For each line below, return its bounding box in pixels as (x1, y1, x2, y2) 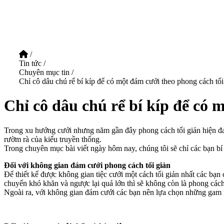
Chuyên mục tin (19, 68, 71, 76)
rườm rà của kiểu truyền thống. (4, 134, 101, 143)
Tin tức (19, 59, 41, 67)
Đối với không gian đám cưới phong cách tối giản (4, 160, 170, 169)
